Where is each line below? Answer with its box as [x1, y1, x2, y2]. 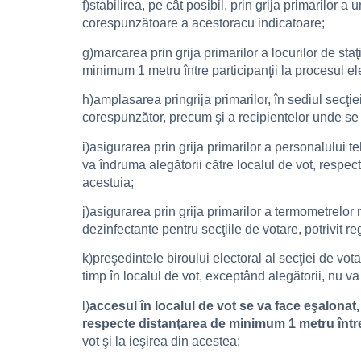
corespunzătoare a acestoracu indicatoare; [82, 16, 325, 31]
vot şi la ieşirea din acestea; [82, 334, 240, 348]
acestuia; [82, 175, 134, 189]
